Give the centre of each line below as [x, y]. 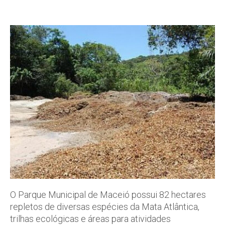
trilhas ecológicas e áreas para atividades [90, 218]
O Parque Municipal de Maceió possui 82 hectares [108, 194]
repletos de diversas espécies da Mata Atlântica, [105, 206]
